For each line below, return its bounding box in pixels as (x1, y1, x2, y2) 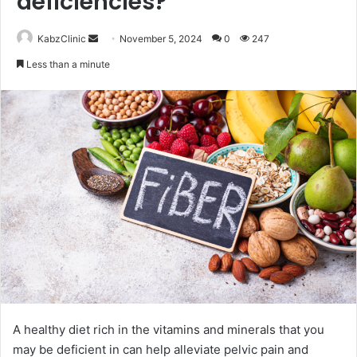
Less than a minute (24, 57, 110, 70)
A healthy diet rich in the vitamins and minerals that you (13, 322, 324, 338)
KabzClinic (37, 32, 86, 45)
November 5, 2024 (120, 32, 202, 45)
